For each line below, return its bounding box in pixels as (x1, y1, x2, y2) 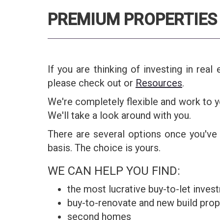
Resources (136, 77, 182, 89)
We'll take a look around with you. (48, 110, 191, 121)
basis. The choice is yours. (48, 142, 161, 154)
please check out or (48, 77, 136, 89)
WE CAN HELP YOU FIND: (48, 164, 180, 178)
